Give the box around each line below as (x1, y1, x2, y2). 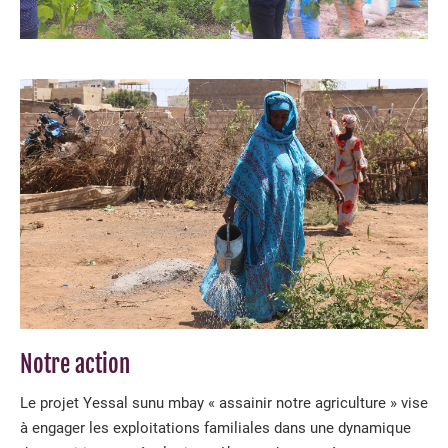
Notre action (20, 350, 130, 379)
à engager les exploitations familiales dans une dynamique (20, 419, 411, 437)
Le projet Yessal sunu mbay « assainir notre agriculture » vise (20, 394, 428, 412)
